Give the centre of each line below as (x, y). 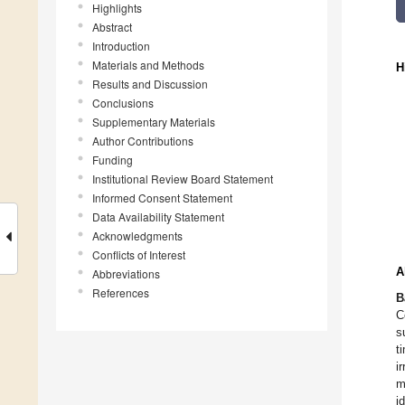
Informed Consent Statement (162, 198)
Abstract (112, 27)
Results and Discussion (150, 84)
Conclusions (123, 103)
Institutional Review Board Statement (183, 179)
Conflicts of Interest (139, 255)
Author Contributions (143, 141)
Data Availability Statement (158, 217)
